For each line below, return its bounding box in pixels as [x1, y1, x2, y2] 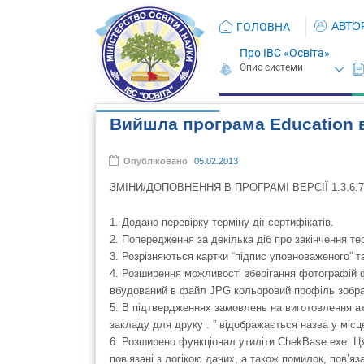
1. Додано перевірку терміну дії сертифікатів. [110, 215, 334, 228]
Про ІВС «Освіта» [240, 46, 331, 59]
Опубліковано [123, 155, 190, 166]
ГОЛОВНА [236, 19, 290, 33]
